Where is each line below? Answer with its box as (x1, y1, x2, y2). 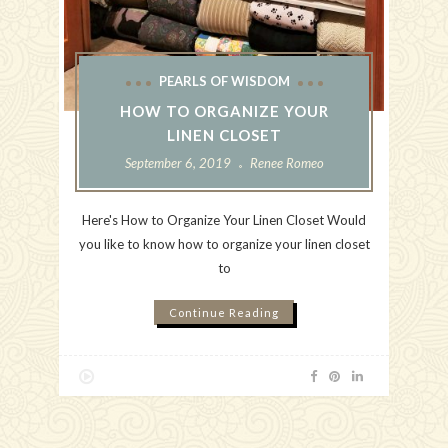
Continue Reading (169, 306, 279, 320)
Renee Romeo (249, 155, 324, 172)
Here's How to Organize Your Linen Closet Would (82, 212, 366, 229)
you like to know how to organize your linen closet (78, 236, 370, 253)
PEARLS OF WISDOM (158, 73, 290, 90)
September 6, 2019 (124, 155, 231, 172)
